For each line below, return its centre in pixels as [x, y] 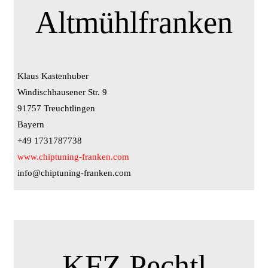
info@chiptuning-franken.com [74, 173]
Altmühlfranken [134, 23]
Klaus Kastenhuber [53, 76]
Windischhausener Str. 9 [62, 92]
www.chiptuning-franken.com [73, 157]
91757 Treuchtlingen [56, 109]
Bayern [31, 125]
